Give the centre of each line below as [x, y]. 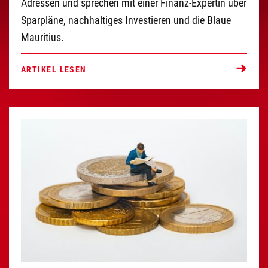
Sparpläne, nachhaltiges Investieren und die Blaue [126, 20]
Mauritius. [42, 38]
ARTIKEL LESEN [54, 69]
